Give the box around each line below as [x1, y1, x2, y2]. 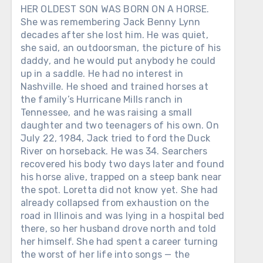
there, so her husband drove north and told [20, 223, 217, 234]
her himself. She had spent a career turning [20, 236, 218, 247]
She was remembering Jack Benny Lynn [20, 16, 201, 28]
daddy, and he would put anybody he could [20, 55, 216, 66]
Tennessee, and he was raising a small [20, 107, 193, 118]
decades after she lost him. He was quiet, [20, 29, 208, 41]
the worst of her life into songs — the [20, 249, 190, 260]
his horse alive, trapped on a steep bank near [20, 171, 222, 183]
